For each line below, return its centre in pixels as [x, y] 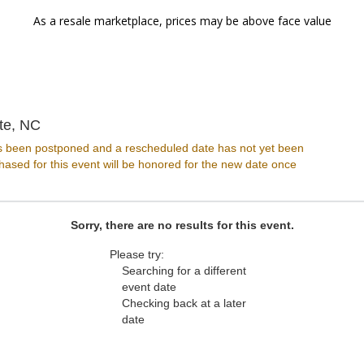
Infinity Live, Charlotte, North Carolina [161, 124]
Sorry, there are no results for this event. [182, 225]
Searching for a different [184, 271]
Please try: [137, 254]
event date [149, 287]
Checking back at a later [184, 303]
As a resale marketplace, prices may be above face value [182, 21]
